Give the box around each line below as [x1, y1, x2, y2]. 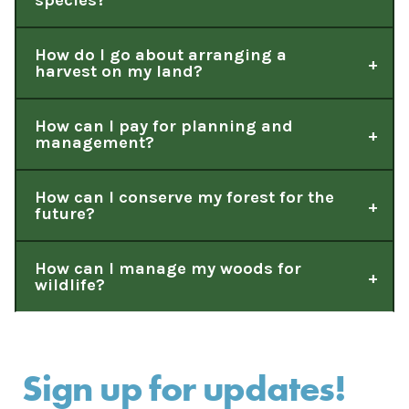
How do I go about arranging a [35, 45, 287, 66]
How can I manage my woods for [35, 258, 301, 279]
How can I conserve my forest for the [35, 187, 334, 208]
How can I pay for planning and [35, 116, 293, 137]
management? [35, 132, 154, 153]
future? [35, 204, 95, 225]
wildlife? [35, 275, 105, 296]
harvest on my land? [35, 61, 203, 82]
